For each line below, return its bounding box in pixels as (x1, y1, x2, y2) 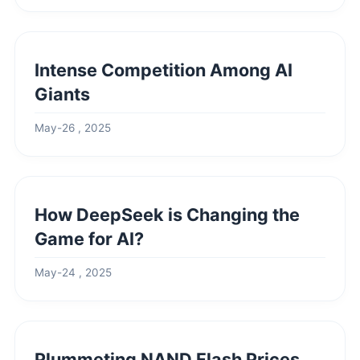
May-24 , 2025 (35, 266, 112, 279)
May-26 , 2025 (35, 121, 111, 134)
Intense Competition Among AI (35, 59, 292, 80)
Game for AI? (35, 228, 144, 249)
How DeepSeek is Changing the (35, 204, 300, 225)
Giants (35, 84, 90, 104)
